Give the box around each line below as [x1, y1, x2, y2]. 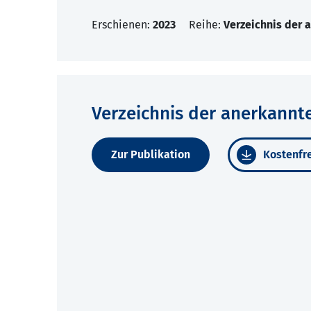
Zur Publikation [111, 148, 190, 162]
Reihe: [189, 18, 224, 32]
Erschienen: [92, 18, 153, 32]
